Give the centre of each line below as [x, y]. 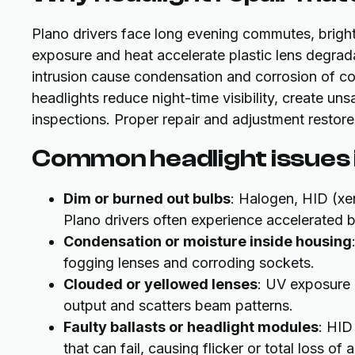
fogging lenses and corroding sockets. [189, 262]
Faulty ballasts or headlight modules [191, 326]
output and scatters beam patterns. [178, 305]
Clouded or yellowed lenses [160, 284]
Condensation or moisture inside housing [208, 241]
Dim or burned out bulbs [147, 198]
